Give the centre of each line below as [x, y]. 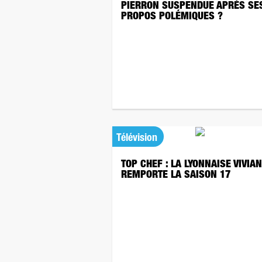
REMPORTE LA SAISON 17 [177, 175]
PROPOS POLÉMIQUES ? [172, 17]
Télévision [137, 139]
